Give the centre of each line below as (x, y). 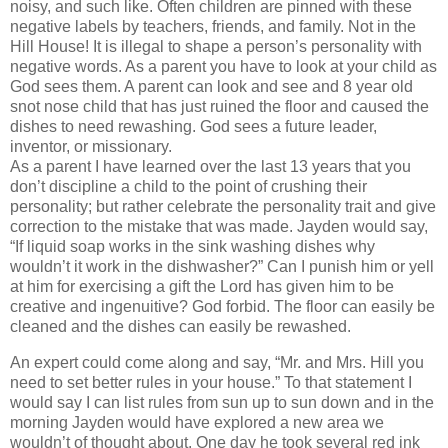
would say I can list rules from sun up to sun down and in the (222, 402)
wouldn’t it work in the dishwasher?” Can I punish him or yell (222, 267)
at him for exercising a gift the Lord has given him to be (202, 287)
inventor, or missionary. (91, 147)
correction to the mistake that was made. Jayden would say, (219, 227)
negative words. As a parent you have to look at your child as (223, 67)
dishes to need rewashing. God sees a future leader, (193, 127)
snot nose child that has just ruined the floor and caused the (219, 107)
